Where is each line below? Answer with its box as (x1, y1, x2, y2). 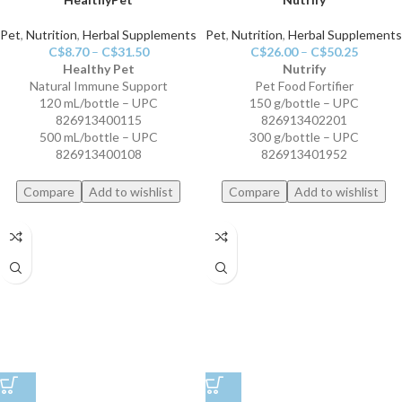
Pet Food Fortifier (254, 78, 354, 94)
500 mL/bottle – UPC (39, 129, 158, 145)
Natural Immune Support (29, 78, 168, 94)
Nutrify (282, 61, 326, 77)
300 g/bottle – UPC (249, 129, 359, 145)
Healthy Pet (62, 61, 135, 77)
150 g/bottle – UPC (249, 95, 359, 111)
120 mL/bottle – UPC (39, 95, 158, 111)
